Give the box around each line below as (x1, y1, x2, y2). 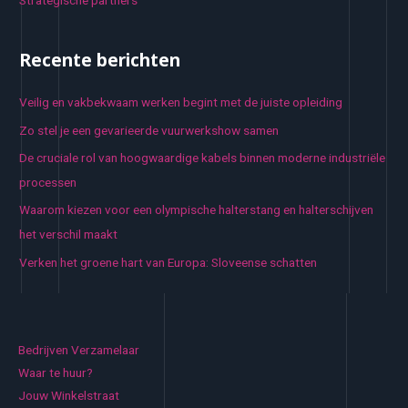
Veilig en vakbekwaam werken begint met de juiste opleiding (19, 95, 343, 110)
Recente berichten (19, 48, 181, 73)
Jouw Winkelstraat (18, 388, 119, 403)
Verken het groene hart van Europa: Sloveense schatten (19, 254, 318, 270)
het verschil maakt (19, 227, 118, 242)
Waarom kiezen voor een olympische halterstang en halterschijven (19, 202, 374, 218)
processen (19, 174, 77, 189)
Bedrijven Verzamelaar (18, 342, 139, 358)
